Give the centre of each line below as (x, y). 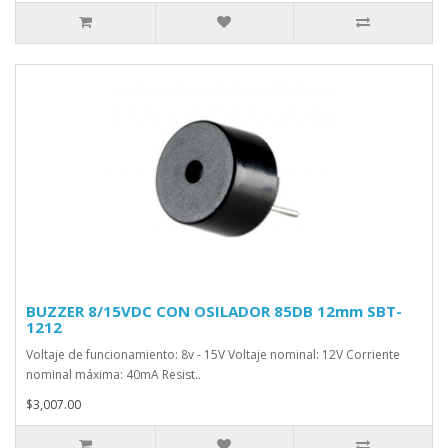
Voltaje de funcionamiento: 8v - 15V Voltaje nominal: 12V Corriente (213, 354)
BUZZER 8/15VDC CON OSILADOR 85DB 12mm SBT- (214, 311)
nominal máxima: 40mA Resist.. (113, 374)
